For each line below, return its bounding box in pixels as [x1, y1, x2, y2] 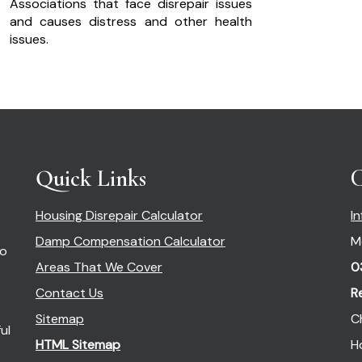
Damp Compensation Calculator [36, 233, 225, 250]
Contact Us [36, 284, 103, 302]
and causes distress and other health [9, 13, 252, 31]
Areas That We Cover [36, 259, 162, 276]
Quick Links [36, 164, 146, 193]
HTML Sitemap [36, 336, 120, 354]
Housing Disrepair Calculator [36, 207, 203, 225]
